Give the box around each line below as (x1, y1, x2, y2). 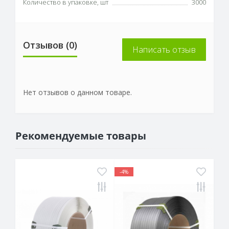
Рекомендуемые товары (15, 128, 146, 143)
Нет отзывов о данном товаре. (23, 87, 132, 97)
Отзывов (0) (23, 38, 77, 51)
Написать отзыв (132, 43, 196, 55)
